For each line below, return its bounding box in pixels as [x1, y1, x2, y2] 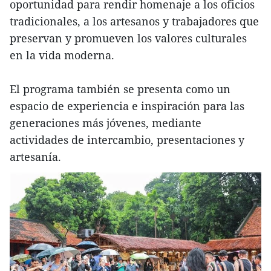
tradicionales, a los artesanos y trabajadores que [10, 14, 259, 29]
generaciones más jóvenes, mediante [10, 116, 201, 131]
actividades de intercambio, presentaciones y [10, 132, 244, 148]
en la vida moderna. [10, 48, 114, 63]
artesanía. [10, 149, 61, 165]
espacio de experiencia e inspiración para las [10, 99, 244, 114]
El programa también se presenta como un [10, 82, 230, 97]
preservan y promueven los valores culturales [10, 31, 247, 46]
